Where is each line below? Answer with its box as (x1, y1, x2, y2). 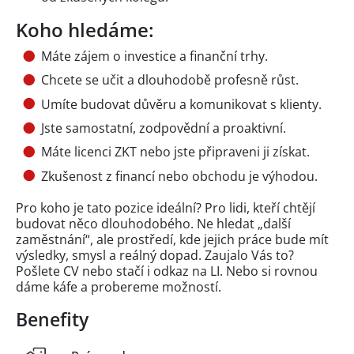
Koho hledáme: (16, 16, 154, 43)
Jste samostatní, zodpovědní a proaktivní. (41, 119, 286, 137)
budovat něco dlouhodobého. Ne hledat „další (16, 214, 291, 232)
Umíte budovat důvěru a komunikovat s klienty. (41, 95, 322, 113)
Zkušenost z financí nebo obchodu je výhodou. (41, 167, 318, 185)
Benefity (16, 306, 88, 332)
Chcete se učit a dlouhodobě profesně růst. (41, 71, 299, 89)
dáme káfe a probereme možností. (16, 277, 221, 296)
